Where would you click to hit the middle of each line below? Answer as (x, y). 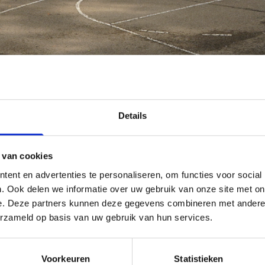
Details (132, 115)
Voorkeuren (66, 258)
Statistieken (199, 258)
